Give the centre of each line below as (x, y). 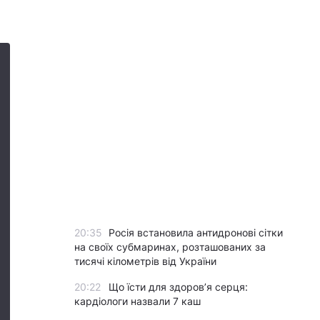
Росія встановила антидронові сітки (196, 232)
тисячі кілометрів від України (145, 261)
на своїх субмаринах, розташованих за (170, 247)
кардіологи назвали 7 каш (137, 301)
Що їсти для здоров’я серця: (178, 287)
